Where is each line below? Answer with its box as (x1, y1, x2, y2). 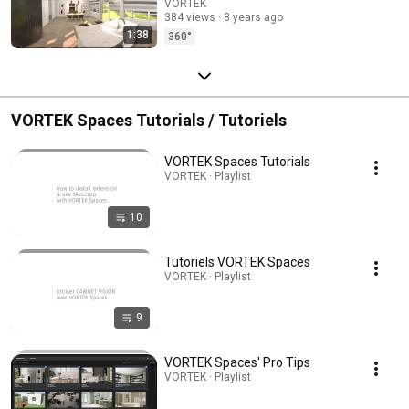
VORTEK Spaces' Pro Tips (164, 354, 310, 370)
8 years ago (224, 10, 283, 24)
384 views (164, 10, 215, 24)
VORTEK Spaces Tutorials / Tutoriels (11, 110, 287, 130)
